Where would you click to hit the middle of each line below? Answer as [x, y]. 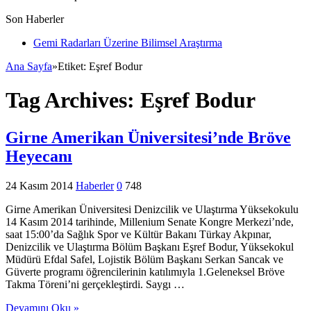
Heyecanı [39, 156]
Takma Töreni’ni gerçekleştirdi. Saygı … [95, 284]
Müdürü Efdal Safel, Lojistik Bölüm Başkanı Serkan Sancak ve [144, 259]
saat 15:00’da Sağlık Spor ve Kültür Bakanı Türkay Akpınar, [138, 234]
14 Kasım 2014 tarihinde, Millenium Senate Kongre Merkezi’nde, [150, 221]
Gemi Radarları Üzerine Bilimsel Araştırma [128, 42]
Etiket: [73, 66]
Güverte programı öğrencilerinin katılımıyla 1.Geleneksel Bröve [145, 271]
